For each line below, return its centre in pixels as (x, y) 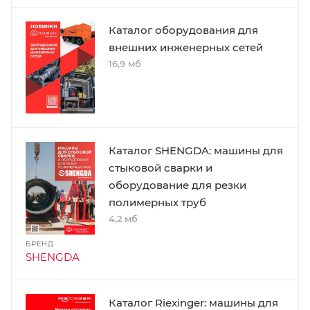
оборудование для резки (177, 185)
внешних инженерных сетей (186, 47)
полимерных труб (157, 203)
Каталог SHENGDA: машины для (196, 151)
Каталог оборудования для (183, 30)
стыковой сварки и (161, 168)
